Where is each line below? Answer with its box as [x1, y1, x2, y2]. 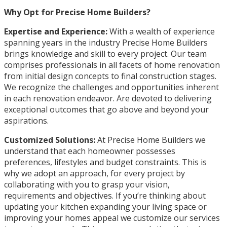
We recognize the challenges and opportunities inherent [4, 81, 219, 93]
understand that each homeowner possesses [4, 145, 175, 157]
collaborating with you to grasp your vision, [4, 178, 170, 190]
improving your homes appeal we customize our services [4, 212, 220, 223]
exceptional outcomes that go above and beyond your [4, 103, 209, 115]
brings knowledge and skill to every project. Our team [4, 48, 207, 59]
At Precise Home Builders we [95, 134, 206, 145]
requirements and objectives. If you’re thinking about [4, 190, 206, 201]
